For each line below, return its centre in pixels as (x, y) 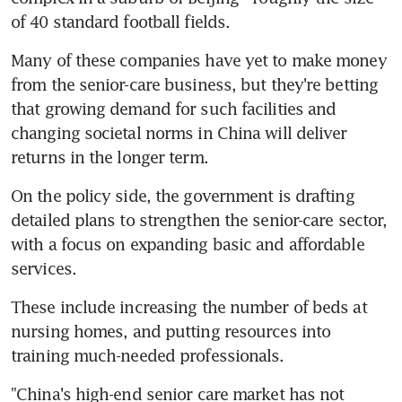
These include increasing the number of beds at (189, 306)
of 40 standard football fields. (121, 21)
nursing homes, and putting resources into (171, 331)
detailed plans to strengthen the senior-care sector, (199, 219)
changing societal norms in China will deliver (179, 132)
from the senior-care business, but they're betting (195, 84)
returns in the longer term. (109, 157)
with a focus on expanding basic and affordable (188, 244)
